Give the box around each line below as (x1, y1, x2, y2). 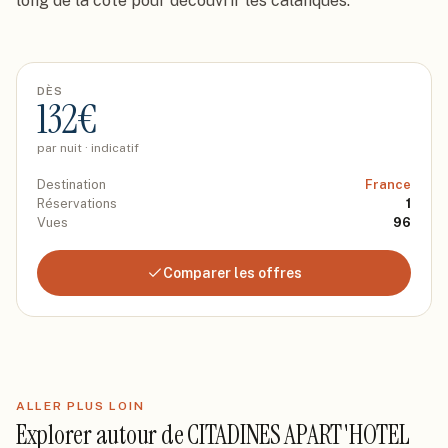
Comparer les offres (162, 265, 302, 281)
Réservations (37, 196, 117, 211)
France (365, 177, 411, 192)
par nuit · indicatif (37, 141, 139, 155)
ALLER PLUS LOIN (16, 399, 145, 413)
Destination (37, 177, 106, 192)
